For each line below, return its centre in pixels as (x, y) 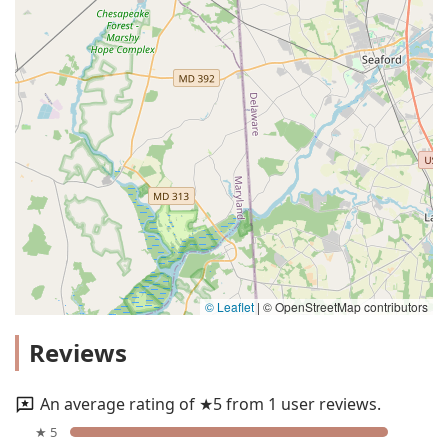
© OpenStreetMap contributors (344, 306)
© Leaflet (229, 306)
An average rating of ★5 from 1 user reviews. (210, 403)
